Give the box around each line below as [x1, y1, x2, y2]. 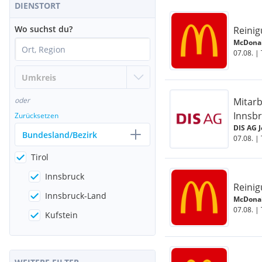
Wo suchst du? [15, 23, 73, 35]
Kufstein [45, 209, 78, 220]
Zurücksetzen [15, 111, 58, 120]
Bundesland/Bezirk [22, 129, 97, 140]
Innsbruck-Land [45, 190, 106, 201]
